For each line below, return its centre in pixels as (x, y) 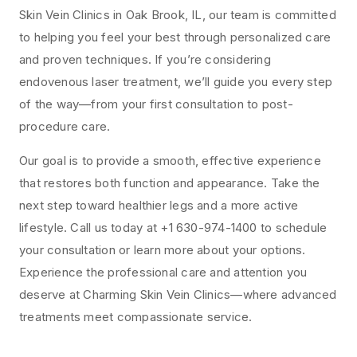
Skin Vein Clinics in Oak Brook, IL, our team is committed (178, 15)
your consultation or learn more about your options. (163, 250)
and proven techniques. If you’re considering (145, 60)
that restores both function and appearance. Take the (170, 183)
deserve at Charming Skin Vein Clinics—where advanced (178, 295)
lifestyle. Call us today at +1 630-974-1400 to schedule (173, 228)
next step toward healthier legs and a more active (159, 206)
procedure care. (67, 127)
